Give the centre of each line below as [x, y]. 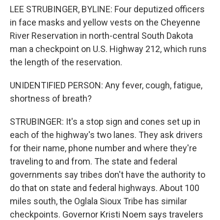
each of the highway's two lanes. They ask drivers [106, 135]
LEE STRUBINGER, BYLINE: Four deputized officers [107, 9]
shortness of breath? [51, 98]
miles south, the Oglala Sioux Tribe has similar [98, 201]
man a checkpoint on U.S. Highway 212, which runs [108, 49]
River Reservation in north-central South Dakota [101, 35]
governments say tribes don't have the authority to [108, 174]
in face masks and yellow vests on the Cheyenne [105, 22]
